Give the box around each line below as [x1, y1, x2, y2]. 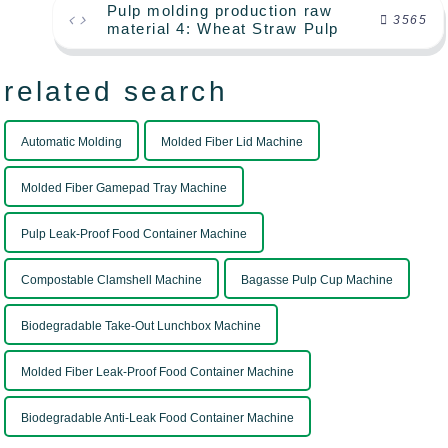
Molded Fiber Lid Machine [161, 135, 304, 150]
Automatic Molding [21, 135, 123, 150]
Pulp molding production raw [106, 2, 333, 20]
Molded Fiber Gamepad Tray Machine [21, 181, 228, 196]
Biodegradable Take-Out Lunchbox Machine [21, 319, 262, 334]
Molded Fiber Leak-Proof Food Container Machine [21, 365, 295, 380]
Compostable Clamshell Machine [21, 273, 203, 288]
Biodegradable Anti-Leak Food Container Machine [21, 411, 295, 426]
